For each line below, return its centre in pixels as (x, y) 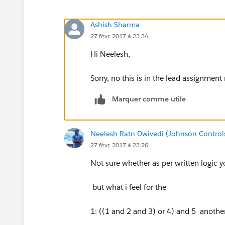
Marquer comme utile (149, 99)
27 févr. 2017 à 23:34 (119, 36)
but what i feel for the (128, 187)
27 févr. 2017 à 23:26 (119, 145)
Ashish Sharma (115, 24)
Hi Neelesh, (110, 54)
